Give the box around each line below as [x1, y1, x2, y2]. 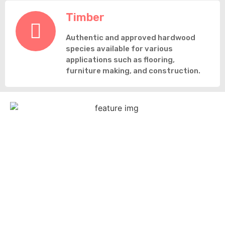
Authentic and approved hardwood [66, 33, 195, 42]
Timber [66, 10, 104, 24]
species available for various [66, 44, 173, 53]
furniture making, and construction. [66, 66, 200, 75]
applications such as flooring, [66, 55, 175, 64]
